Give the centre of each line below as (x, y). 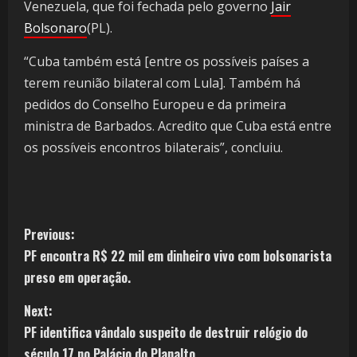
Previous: (49, 235)
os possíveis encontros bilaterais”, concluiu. (153, 148)
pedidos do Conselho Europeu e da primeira (155, 105)
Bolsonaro (55, 28)
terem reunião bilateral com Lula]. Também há (162, 83)
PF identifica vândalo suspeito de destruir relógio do (166, 333)
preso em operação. (77, 278)
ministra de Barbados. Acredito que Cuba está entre (178, 126)
